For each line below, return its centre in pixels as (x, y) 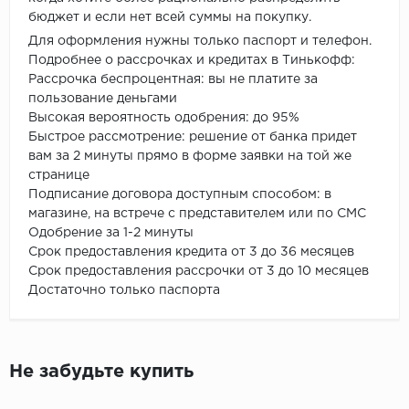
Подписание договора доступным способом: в (180, 194)
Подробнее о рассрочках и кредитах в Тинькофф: (194, 60)
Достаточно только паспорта (124, 290)
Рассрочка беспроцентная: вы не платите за (173, 79)
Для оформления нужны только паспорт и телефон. (202, 41)
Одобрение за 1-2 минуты (113, 232)
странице (61, 175)
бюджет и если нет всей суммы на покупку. (172, 17)
